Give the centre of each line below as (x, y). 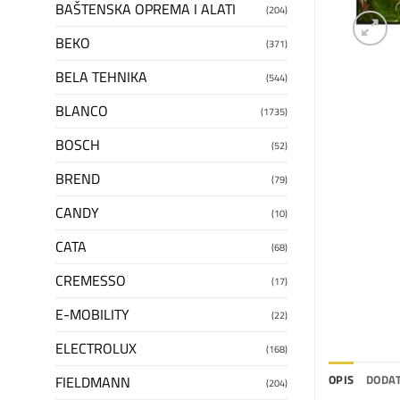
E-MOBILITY (92, 314)
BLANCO (82, 110)
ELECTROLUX (96, 348)
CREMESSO (91, 280)
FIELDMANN (93, 382)
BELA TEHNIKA (101, 76)
